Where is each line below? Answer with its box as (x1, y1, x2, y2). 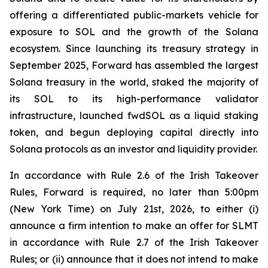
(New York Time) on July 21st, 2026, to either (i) (10, 203, 258, 215)
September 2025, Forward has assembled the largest (10, 59, 258, 71)
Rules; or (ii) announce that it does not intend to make (10, 253, 258, 265)
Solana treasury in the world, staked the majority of (10, 76, 258, 88)
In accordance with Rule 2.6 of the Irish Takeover (10, 169, 258, 181)
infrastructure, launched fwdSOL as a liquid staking (10, 109, 258, 121)
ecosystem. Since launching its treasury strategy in (10, 42, 258, 54)
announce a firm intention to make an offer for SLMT (10, 220, 258, 232)
